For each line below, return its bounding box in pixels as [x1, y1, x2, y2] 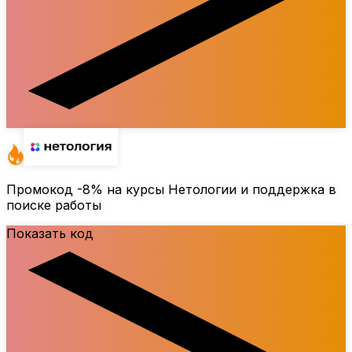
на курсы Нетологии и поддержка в [103, 181, 336, 198]
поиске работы [6, 197, 101, 214]
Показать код [6, 225, 93, 242]
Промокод [6, 181, 77, 198]
